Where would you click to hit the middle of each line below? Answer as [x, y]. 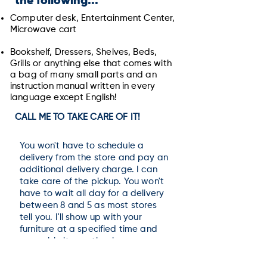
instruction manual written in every [83, 86]
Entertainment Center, [128, 18]
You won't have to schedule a [82, 146]
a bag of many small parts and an [83, 75]
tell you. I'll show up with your [81, 217]
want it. [36, 253]
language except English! [64, 97]
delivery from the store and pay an [94, 158]
